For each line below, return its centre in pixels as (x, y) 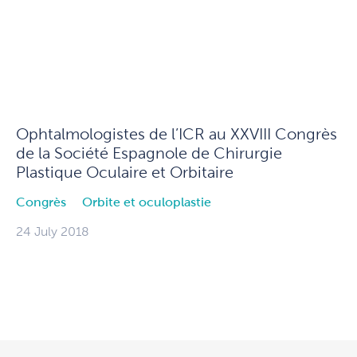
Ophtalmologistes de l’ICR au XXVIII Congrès (177, 134)
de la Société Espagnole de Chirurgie (149, 153)
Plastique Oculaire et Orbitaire (125, 173)
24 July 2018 (53, 232)
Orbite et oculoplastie (147, 202)
